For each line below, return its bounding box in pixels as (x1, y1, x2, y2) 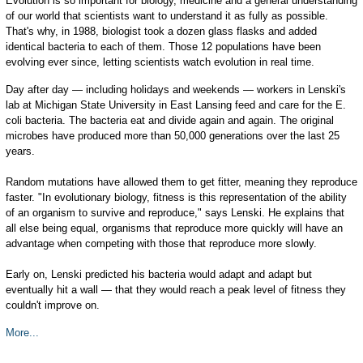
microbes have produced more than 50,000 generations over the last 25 (5, 130, 340, 142)
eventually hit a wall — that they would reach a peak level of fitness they (5, 284, 346, 296)
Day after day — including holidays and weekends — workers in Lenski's (5, 83, 346, 96)
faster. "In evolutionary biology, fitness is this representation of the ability (5, 191, 347, 203)
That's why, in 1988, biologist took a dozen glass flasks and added (5, 25, 317, 37)
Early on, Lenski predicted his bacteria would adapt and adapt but (5, 268, 312, 280)
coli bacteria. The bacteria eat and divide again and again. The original (5, 114, 334, 126)
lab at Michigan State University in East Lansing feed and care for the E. (5, 99, 346, 111)
